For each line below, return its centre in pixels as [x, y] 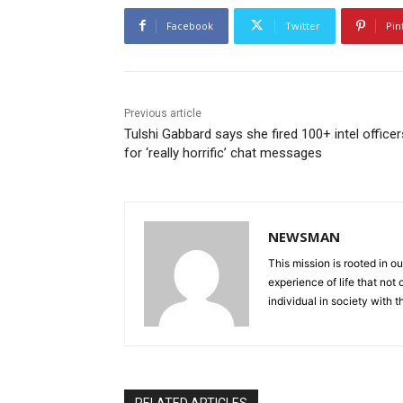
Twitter [303, 25]
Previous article [163, 113]
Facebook [190, 25]
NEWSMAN [304, 236]
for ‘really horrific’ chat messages [223, 152]
